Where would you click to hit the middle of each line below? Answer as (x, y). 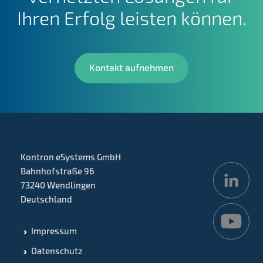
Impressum (54, 231)
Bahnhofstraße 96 (58, 171)
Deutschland (46, 199)
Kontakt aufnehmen (131, 67)
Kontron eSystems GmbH (71, 157)
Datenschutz (57, 251)
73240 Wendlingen (58, 185)
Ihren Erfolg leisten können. (131, 18)
